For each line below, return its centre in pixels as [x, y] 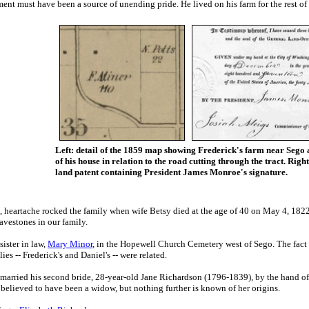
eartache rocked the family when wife [79, 211]
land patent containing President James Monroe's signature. [171, 172]
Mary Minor [70, 244]
